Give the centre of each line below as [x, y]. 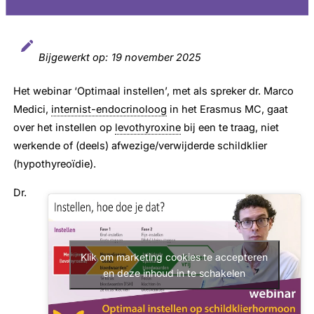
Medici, [33, 110]
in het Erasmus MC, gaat [228, 110]
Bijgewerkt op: [74, 57]
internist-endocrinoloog [109, 110]
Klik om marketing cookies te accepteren [175, 257]
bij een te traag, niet [230, 128]
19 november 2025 [157, 57]
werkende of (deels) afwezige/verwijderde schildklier [141, 146]
